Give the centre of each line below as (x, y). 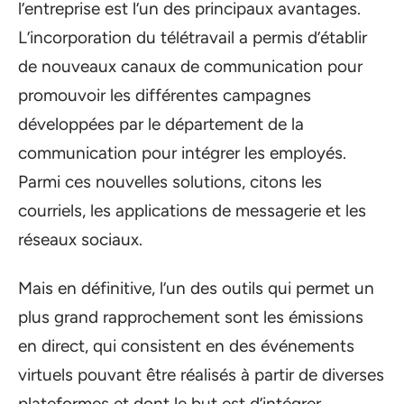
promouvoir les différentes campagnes (165, 95)
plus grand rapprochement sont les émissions (191, 317)
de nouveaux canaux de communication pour (190, 66)
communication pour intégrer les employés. (182, 152)
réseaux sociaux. (80, 239)
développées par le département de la (161, 124)
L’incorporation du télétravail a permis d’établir (193, 37)
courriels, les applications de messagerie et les (192, 210)
